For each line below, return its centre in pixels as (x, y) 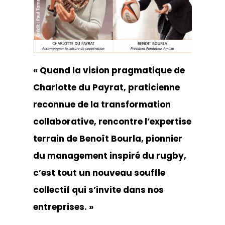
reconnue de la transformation (102, 104)
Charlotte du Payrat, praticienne (106, 87)
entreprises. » (63, 207)
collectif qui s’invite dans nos (98, 190)
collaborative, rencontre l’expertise (112, 122)
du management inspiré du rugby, (109, 156)
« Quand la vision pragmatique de (109, 70)
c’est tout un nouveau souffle (99, 173)
